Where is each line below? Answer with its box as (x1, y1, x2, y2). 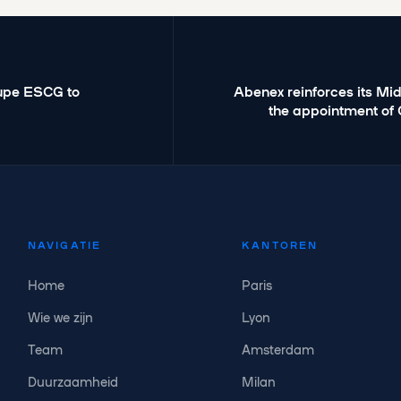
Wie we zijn (27, 308, 93, 327)
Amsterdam (241, 340, 314, 359)
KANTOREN (241, 237, 319, 252)
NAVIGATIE (27, 237, 102, 252)
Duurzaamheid (27, 372, 118, 391)
